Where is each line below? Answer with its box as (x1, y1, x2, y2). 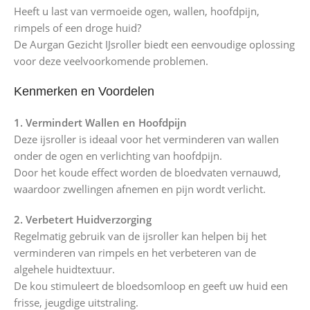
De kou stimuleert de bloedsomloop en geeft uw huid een (14, 279, 288, 293)
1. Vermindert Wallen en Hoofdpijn (14, 116, 187, 130)
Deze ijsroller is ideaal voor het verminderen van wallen (14, 132, 279, 147)
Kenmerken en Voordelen (14, 84, 154, 99)
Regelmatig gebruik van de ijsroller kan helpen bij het (14, 229, 266, 244)
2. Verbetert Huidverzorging (14, 212, 152, 227)
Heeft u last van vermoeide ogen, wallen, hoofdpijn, (14, 4, 259, 19)
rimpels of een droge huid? (14, 21, 141, 35)
